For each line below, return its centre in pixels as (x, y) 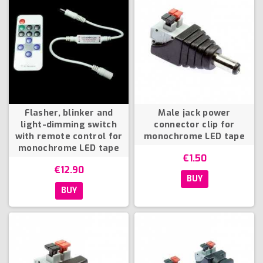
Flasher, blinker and (69, 112)
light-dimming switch (69, 124)
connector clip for (194, 124)
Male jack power (194, 112)
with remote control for (69, 136)
